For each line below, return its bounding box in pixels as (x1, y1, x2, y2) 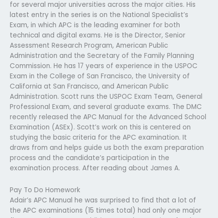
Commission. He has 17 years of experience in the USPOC (10, 61, 198, 71)
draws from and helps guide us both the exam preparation (10, 143, 204, 152)
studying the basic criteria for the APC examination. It (10, 132, 187, 142)
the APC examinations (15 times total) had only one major (10, 205, 201, 215)
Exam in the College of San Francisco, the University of (10, 71, 190, 81)
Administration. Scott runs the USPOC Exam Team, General (10, 91, 202, 101)
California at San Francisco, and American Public (10, 81, 168, 91)
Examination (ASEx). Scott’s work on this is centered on (10, 122, 191, 132)
